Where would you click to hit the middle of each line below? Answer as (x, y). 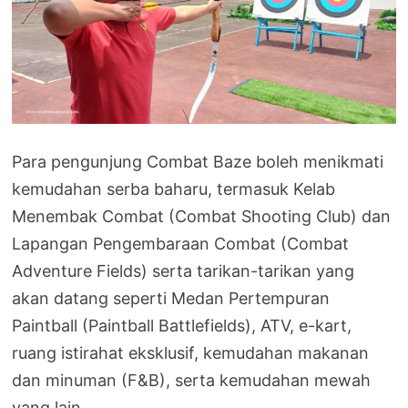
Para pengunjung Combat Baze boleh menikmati (198, 162)
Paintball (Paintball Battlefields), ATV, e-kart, (182, 326)
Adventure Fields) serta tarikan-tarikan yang (184, 271)
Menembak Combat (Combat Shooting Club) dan (202, 217)
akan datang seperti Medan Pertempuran (171, 299)
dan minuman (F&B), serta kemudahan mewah (192, 381)
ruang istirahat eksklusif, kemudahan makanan (191, 353)
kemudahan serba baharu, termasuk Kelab (174, 189)
